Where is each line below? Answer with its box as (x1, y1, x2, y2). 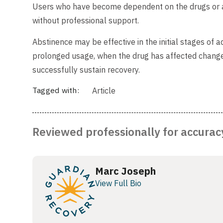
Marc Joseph (95, 164, 156, 178)
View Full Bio (95, 178, 141, 188)
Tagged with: (32, 85, 79, 96)
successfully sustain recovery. (32, 64, 140, 75)
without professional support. (32, 15, 139, 26)
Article (92, 86, 115, 96)
